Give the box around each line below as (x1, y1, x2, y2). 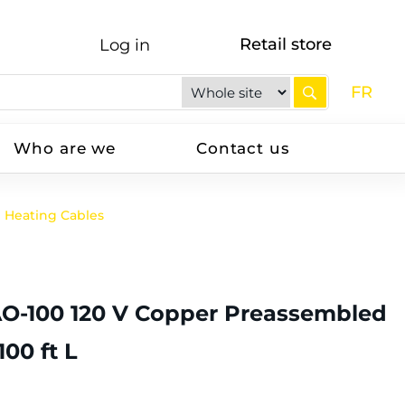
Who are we (14, 139, 116, 157)
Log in (99, 35, 150, 55)
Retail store (240, 34, 333, 54)
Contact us (196, 139, 290, 157)
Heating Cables (5, 207, 105, 223)
